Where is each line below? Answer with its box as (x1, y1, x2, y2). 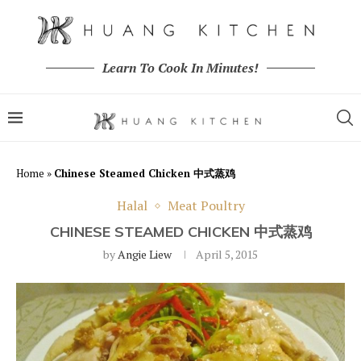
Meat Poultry (167, 197, 245, 214)
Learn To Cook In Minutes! (102, 59, 259, 77)
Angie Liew (118, 247, 172, 262)
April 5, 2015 (196, 247, 258, 262)
